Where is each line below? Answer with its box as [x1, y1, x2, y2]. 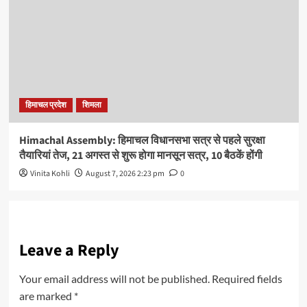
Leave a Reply [19, 238, 119, 263]
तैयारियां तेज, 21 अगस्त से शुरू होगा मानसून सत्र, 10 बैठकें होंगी [19, 148, 262, 164]
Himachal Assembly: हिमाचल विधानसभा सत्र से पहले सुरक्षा [19, 133, 265, 149]
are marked [19, 289, 74, 303]
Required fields [211, 272, 282, 286]
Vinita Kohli [29, 168, 70, 180]
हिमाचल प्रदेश [25, 99, 66, 112]
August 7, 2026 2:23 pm [85, 168, 164, 180]
